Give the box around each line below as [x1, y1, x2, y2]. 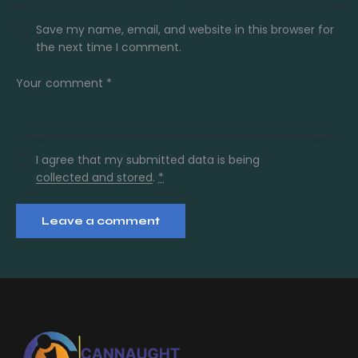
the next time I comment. [36, 39, 182, 56]
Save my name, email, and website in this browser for [36, 22, 335, 38]
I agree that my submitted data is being [36, 151, 261, 168]
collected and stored [36, 169, 153, 185]
